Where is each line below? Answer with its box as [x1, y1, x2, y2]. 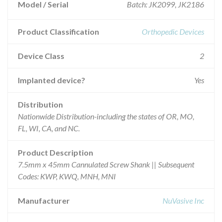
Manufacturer [18, 196, 70, 205]
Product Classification [18, 27, 99, 36]
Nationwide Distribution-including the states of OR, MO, [18, 111, 194, 121]
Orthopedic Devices [142, 27, 204, 36]
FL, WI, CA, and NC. [18, 123, 80, 133]
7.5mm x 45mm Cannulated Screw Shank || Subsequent [18, 160, 194, 169]
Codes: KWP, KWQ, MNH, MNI [18, 171, 116, 181]
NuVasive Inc [163, 196, 204, 205]
